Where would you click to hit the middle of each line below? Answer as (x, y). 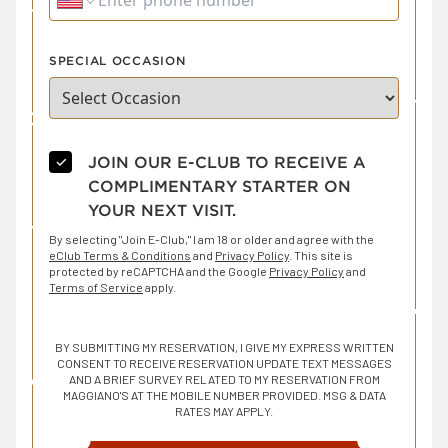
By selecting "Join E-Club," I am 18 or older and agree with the (211, 239)
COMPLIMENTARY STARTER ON (220, 186)
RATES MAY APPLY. (224, 411)
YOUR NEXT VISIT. (162, 210)
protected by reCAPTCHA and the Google (159, 271)
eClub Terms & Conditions (120, 255)
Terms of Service (96, 287)
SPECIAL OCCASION (117, 60)
